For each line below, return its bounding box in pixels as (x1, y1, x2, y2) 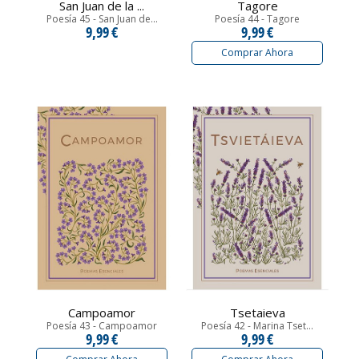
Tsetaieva (229, 304, 285, 321)
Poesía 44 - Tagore (215, 12, 300, 26)
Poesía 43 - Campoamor (46, 318, 157, 333)
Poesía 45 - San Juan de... (46, 12, 158, 26)
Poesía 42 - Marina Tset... (201, 318, 313, 333)
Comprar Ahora (221, 45, 293, 59)
